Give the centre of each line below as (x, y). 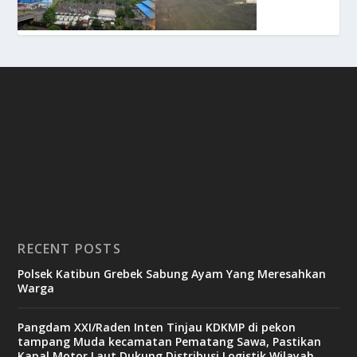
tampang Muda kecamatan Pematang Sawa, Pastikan (170, 341)
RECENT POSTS (69, 248)
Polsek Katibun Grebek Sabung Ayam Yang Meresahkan (172, 273)
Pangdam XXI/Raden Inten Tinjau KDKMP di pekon (157, 327)
